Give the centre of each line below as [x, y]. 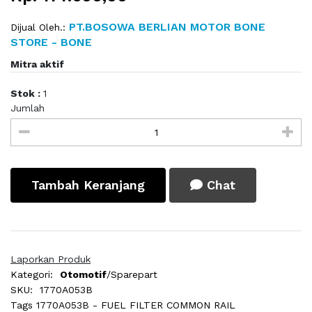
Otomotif [83, 275]
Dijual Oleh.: [38, 28]
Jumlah [28, 108]
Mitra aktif [37, 64]
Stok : [27, 94]
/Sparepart [132, 275]
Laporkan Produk [50, 259]
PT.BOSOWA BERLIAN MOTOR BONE [165, 27]
